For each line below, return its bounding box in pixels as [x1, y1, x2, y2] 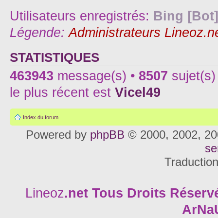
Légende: [10, 25, 69, 40]
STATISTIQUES [10, 50, 99, 64]
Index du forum [23, 114, 58, 120]
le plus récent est [10, 85, 115, 100]
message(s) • [54, 68, 139, 83]
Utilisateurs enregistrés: [10, 8, 153, 23]
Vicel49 [115, 85, 161, 100]
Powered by [25, 128, 90, 141]
